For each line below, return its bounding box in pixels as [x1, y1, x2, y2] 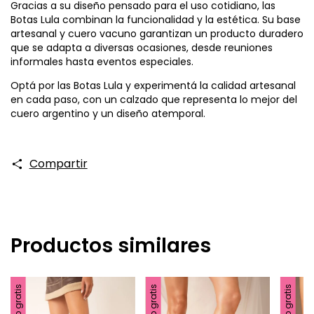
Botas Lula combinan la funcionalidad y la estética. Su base [11, 13, 301, 27]
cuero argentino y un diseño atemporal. [11, 107, 205, 121]
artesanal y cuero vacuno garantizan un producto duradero [11, 27, 303, 41]
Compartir [29, 156, 88, 172]
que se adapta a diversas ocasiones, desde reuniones [11, 41, 273, 55]
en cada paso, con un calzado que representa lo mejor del [11, 93, 297, 107]
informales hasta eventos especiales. [11, 55, 193, 69]
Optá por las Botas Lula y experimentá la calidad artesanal [11, 78, 296, 93]
